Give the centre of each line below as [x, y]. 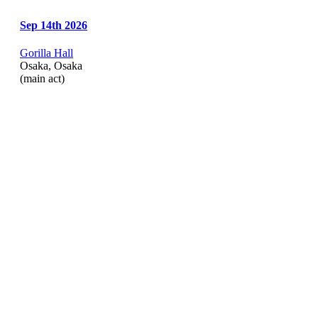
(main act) [42, 79]
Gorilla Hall [46, 53]
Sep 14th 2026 [54, 26]
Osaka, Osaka [51, 66]
